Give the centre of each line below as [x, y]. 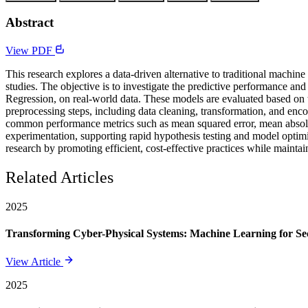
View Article [34, 262]
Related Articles [59, 177]
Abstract [30, 23]
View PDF [30, 50]
